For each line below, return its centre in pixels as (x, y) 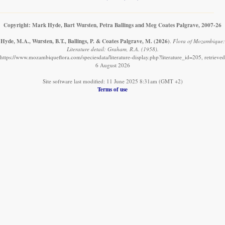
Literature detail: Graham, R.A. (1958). (113, 49)
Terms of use (113, 89)
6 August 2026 (113, 65)
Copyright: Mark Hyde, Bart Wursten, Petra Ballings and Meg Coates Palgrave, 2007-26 (113, 25)
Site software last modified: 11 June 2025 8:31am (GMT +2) (113, 81)
